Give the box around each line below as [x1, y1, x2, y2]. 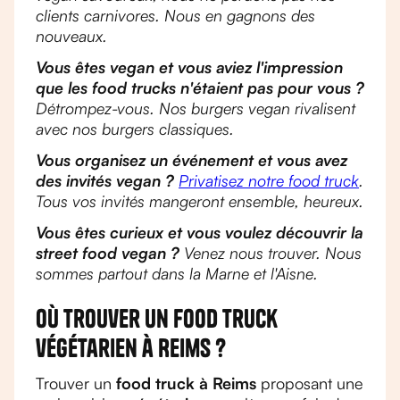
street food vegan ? [36, 243, 179, 262]
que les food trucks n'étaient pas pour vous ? [36, 78, 364, 97]
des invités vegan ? [36, 171, 174, 190]
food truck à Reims [116, 373, 256, 393]
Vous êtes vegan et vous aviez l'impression [36, 57, 343, 77]
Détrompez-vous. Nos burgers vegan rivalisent [36, 98, 355, 118]
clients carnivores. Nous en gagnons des [36, 5, 315, 25]
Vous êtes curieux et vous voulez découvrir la [36, 222, 363, 242]
